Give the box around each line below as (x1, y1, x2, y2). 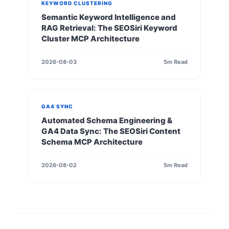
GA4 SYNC (41, 103, 73, 109)
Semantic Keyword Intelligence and (41, 12, 176, 22)
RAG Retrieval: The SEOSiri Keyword (41, 22, 177, 33)
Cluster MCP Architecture (41, 33, 140, 43)
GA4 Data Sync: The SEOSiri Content (41, 126, 180, 136)
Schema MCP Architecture (41, 136, 143, 147)
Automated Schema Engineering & (41, 115, 172, 125)
